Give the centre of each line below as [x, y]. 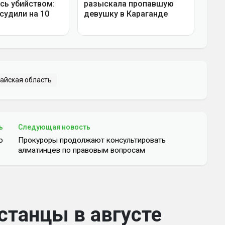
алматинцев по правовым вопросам [82, 150]
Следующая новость [54, 127]
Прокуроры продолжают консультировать [92, 140]
